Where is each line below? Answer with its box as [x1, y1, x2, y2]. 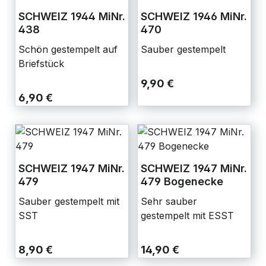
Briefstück [18, 57, 64, 69]
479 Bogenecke [141, 175, 223, 188]
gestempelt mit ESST [141, 209, 234, 221]
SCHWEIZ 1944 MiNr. [18, 9, 125, 23]
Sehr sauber [141, 195, 197, 207]
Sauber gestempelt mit [18, 195, 119, 207]
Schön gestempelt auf [18, 43, 118, 55]
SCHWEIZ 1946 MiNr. [141, 9, 247, 23]
